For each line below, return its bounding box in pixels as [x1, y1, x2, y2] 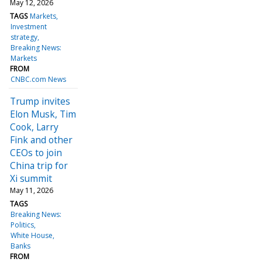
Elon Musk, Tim [10, 107, 76, 120]
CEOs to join [10, 146, 62, 159]
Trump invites [10, 94, 70, 108]
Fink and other [10, 133, 73, 146]
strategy [11, 32, 38, 42]
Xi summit [10, 171, 52, 185]
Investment [11, 21, 47, 32]
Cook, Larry [10, 120, 58, 133]
